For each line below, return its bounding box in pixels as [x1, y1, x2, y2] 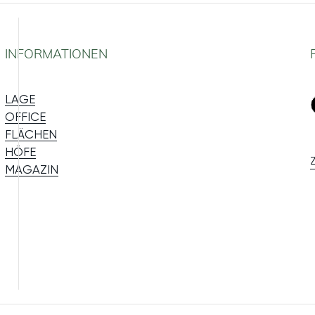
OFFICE [4, 110, 46, 124]
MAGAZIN [4, 162, 58, 177]
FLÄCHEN [4, 127, 57, 142]
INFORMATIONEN [4, 46, 108, 63]
